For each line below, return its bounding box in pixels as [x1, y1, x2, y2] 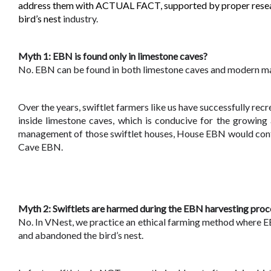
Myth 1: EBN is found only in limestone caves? [18, 50, 207, 62]
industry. [63, 13, 98, 25]
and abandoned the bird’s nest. [18, 229, 145, 241]
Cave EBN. [18, 141, 63, 153]
